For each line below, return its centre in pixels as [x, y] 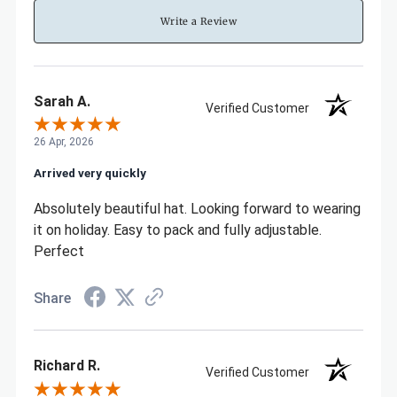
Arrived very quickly [90, 173]
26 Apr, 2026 [63, 142]
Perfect [58, 252]
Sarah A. [62, 102]
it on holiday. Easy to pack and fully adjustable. [177, 230]
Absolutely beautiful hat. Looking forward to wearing [197, 209]
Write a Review [198, 21]
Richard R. [66, 366]
